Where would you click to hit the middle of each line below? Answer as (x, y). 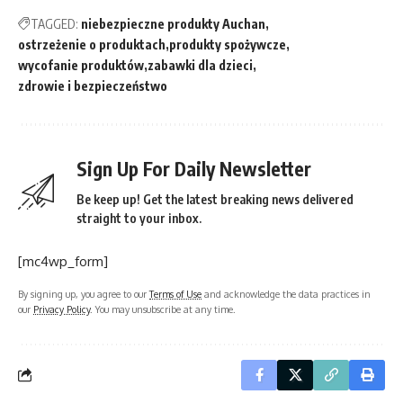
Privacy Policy (62, 309)
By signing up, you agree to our (84, 293)
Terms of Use (175, 293)
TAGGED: (54, 23)
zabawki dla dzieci (200, 65)
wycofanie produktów (81, 65)
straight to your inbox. (139, 218)
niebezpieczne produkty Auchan (173, 23)
